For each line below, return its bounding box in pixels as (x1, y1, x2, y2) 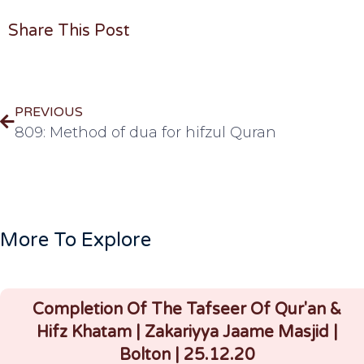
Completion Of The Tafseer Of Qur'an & (32, 299, 341, 319)
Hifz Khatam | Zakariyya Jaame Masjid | (36, 322, 338, 342)
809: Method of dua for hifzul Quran (15, 123, 276, 141)
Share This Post (8, 21, 130, 41)
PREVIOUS (15, 103, 83, 120)
